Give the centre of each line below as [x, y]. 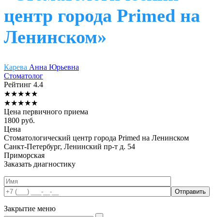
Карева [16, 67]
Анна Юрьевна [54, 67]
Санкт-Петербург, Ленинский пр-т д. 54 [70, 146]
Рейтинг [19, 84]
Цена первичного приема [46, 111]
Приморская [24, 155]
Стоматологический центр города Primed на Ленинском [96, 138]
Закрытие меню [30, 208]
